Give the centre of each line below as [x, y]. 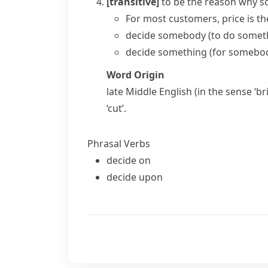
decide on [129, 160]
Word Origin [135, 75]
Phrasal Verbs [119, 144]
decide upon [135, 177]
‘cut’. [116, 108]
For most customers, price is [191, 19]
